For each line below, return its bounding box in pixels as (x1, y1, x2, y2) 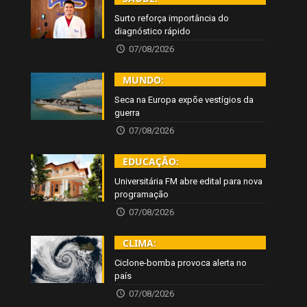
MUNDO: (123, 73, 164, 86)
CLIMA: (123, 236, 157, 249)
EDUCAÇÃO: (123, 154, 180, 168)
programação (114, 188, 169, 199)
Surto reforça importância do (114, 12, 230, 23)
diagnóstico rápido (114, 25, 191, 36)
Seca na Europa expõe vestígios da (114, 94, 254, 105)
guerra (114, 107, 140, 118)
